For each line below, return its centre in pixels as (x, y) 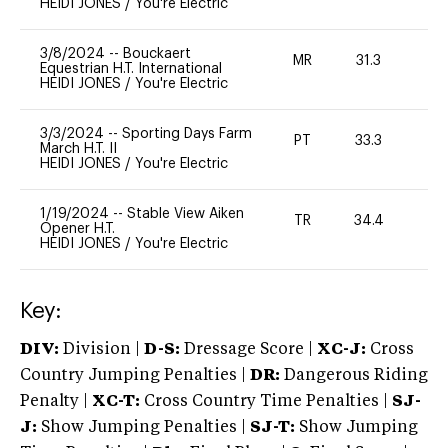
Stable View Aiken (185, 213)
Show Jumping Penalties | (143, 427)
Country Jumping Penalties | (133, 375)
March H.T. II (78, 148)
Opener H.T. (77, 228)
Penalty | (56, 401)
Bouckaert (157, 53)
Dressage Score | (246, 349)
